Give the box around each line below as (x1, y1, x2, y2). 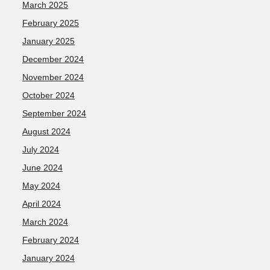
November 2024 (22, 72, 84, 82)
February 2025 (22, 18, 79, 28)
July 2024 (22, 145, 59, 154)
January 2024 (22, 253, 75, 263)
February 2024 (22, 235, 79, 245)
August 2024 (22, 127, 71, 136)
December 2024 (22, 54, 84, 64)
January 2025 (22, 36, 75, 46)
